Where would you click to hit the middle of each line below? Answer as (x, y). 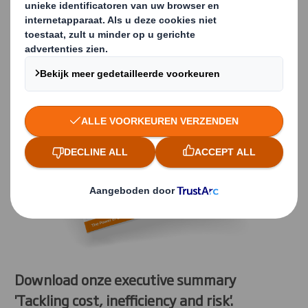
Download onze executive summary (125, 279)
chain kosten (91, 60)
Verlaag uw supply (125, 23)
